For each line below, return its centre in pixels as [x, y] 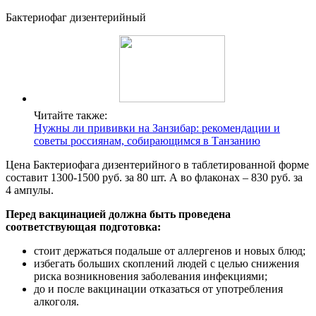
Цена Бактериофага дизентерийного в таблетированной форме [157, 165]
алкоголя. [56, 302]
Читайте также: [71, 116]
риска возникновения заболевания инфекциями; [151, 276]
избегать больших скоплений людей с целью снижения [166, 264]
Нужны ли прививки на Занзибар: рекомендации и [157, 128]
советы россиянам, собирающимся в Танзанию [147, 141]
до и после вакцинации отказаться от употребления [158, 289]
